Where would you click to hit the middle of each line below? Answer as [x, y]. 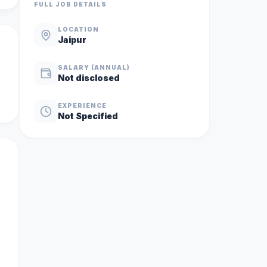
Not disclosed [89, 77]
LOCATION [78, 29]
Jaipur [72, 39]
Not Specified [88, 116]
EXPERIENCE [82, 105]
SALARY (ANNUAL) [94, 67]
